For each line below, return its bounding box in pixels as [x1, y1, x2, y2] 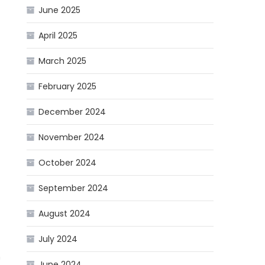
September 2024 [38, 182, 109, 195]
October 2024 [38, 157, 97, 169]
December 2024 [38, 106, 106, 118]
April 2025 [38, 30, 78, 42]
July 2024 [38, 233, 78, 245]
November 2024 [38, 131, 105, 144]
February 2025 [38, 80, 97, 93]
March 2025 [38, 55, 87, 67]
